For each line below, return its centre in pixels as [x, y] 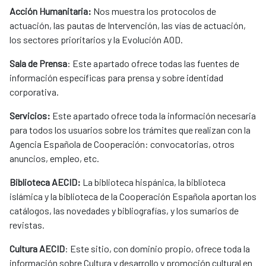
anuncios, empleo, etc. [54, 159]
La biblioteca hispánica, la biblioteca [153, 182]
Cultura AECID [37, 249]
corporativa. [34, 92]
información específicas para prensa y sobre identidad [116, 78]
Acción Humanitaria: [50, 11]
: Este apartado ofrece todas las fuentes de [153, 64]
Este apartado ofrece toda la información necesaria [153, 116]
